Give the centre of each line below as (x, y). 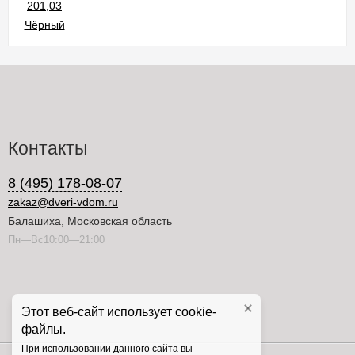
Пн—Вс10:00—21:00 (56, 240)
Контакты (48, 149)
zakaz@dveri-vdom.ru (63, 202)
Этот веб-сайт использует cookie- (119, 312)
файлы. (44, 329)
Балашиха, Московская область (90, 221)
